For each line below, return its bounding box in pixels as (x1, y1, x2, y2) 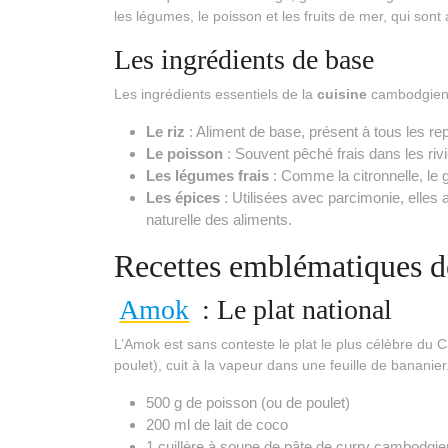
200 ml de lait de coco (146, 416, 288, 434)
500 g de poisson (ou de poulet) (146, 394, 350, 412)
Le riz (146, 123, 185, 141)
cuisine (317, 86, 367, 103)
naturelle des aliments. (146, 211, 292, 229)
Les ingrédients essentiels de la (114, 86, 317, 103)
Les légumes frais (146, 167, 269, 185)
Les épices (146, 189, 220, 207)
